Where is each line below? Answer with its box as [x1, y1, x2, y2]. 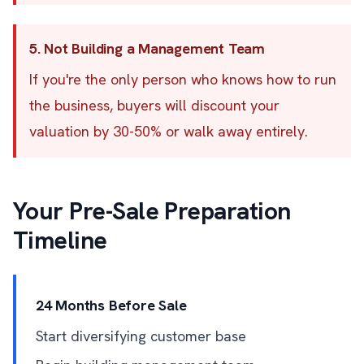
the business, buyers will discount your [29, 96, 279, 115]
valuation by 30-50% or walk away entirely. [29, 122, 308, 141]
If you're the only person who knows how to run [29, 70, 336, 89]
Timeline [13, 224, 107, 256]
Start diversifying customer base [36, 327, 246, 345]
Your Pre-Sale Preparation [13, 195, 291, 227]
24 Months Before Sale [36, 296, 187, 314]
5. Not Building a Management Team [29, 39, 265, 58]
